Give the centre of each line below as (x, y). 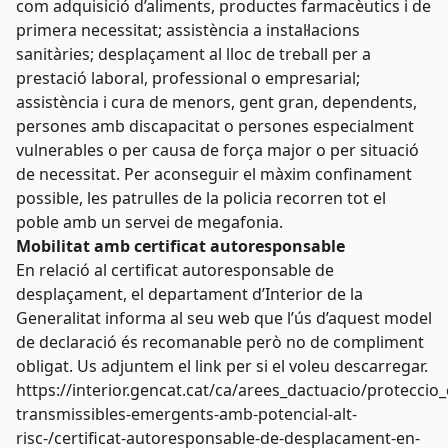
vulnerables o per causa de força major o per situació (217, 150)
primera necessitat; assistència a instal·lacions (188, 30)
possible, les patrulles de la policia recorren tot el (201, 198)
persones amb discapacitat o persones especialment (215, 126)
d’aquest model (374, 318)
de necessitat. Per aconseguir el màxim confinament (214, 174)
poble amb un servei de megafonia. (149, 222)
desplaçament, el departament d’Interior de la (189, 294)
